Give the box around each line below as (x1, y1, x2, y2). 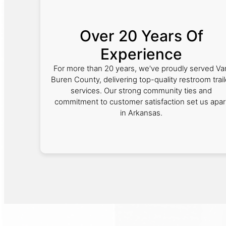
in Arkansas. (120, 108, 162, 118)
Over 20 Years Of (79, 27, 203, 45)
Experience (100, 45, 182, 63)
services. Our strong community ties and (71, 86, 212, 95)
